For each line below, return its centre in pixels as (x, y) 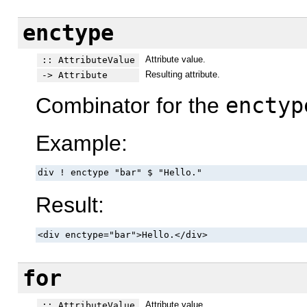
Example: (82, 143)
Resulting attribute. (182, 74)
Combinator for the (131, 106)
